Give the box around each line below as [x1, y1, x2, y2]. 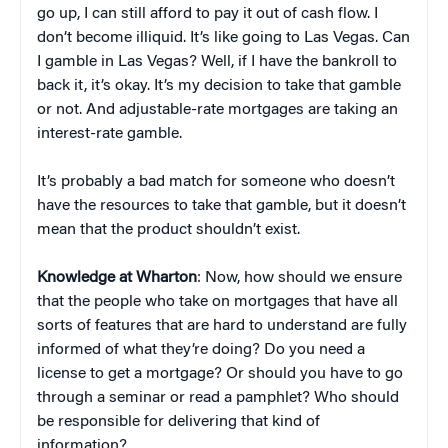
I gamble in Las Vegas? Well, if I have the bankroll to [37, 53, 397, 70]
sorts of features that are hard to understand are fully [37, 317, 407, 334]
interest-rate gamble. [37, 125, 182, 142]
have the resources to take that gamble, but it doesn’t [37, 197, 406, 214]
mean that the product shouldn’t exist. [37, 221, 300, 238]
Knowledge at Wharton [37, 269, 197, 286]
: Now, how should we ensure [197, 269, 402, 286]
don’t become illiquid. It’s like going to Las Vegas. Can [37, 29, 410, 46]
